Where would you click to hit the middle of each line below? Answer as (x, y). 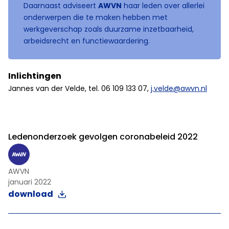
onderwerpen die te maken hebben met (96, 17)
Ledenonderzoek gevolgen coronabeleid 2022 (103, 137)
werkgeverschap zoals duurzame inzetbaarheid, (109, 29)
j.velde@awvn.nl (179, 88)
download (31, 194)
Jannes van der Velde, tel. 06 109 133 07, (79, 88)
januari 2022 (30, 182)
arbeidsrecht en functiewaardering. (87, 41)
